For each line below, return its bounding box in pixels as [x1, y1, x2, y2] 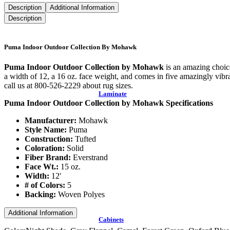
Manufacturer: [25, 116, 76, 125]
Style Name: [25, 125, 67, 135]
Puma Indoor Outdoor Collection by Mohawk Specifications [4, 99, 213, 108]
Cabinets [99, 215, 124, 223]
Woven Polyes [56, 190, 105, 199]
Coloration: [25, 144, 65, 153]
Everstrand [71, 153, 108, 162]
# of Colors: [25, 181, 65, 190]
